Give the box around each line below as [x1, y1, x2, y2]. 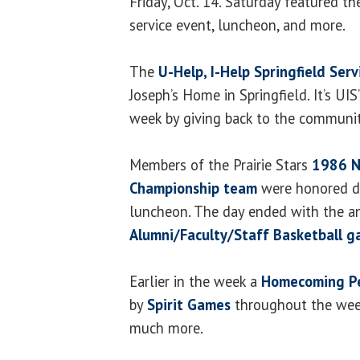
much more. [129, 317, 203, 337]
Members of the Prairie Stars [129, 154, 312, 174]
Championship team [129, 178, 257, 198]
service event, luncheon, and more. [129, 14, 346, 35]
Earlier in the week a [129, 271, 261, 291]
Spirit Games [147, 294, 231, 314]
